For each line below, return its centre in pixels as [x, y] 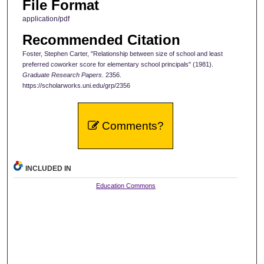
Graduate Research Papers [62, 75]
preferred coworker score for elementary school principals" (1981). [118, 64]
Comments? [131, 126]
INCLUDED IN [49, 169]
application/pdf [46, 19]
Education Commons [126, 186]
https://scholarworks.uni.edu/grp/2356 [76, 85]
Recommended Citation [101, 39]
